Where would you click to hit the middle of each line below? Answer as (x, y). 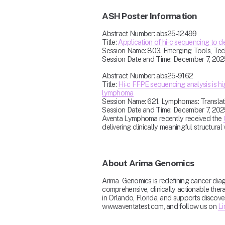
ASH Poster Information (150, 16)
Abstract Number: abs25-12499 (149, 34)
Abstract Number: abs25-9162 (148, 76)
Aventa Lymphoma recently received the (163, 119)
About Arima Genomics (148, 163)
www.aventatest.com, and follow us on (160, 206)
